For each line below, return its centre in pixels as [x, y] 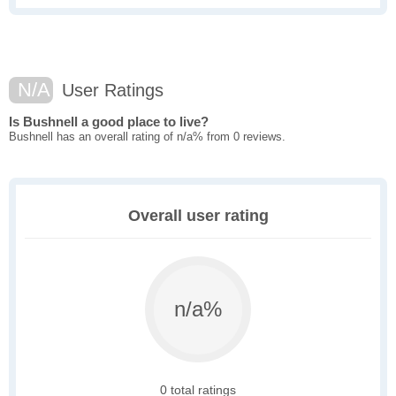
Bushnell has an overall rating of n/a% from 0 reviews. [147, 137]
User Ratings [110, 91]
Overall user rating [198, 216]
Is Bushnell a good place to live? [109, 122]
